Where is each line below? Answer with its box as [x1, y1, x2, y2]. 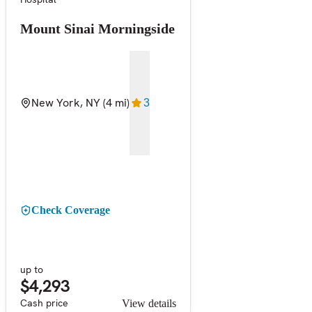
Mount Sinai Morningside [20, 20, 175, 36]
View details [122, 297, 176, 309]
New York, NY [31, 95, 100, 110]
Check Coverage [31, 203, 110, 216]
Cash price [20, 296, 68, 309]
